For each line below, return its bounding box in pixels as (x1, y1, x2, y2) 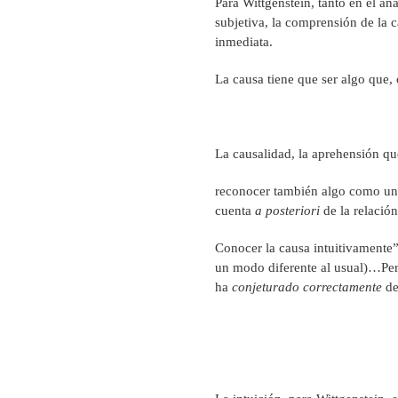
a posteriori (255, 203, 320, 218)
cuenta (215, 203, 255, 218)
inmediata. (215, 34, 273, 49)
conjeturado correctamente (228, 279, 382, 294)
